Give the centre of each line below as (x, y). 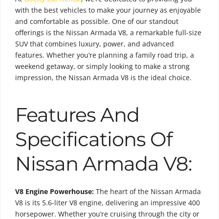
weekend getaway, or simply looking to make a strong (102, 66)
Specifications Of (94, 139)
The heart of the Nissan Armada (147, 191)
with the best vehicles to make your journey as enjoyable (108, 10)
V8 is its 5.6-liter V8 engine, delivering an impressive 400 (108, 202)
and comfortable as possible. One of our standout (97, 21)
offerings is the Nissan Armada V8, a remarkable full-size (108, 32)
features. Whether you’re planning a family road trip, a (105, 55)
